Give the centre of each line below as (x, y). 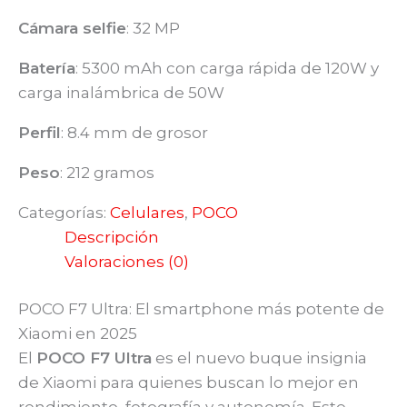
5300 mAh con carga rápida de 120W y (230, 68)
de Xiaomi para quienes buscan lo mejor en (189, 383)
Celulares (147, 212)
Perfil (40, 132)
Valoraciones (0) (127, 261)
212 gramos (110, 172)
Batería (47, 68)
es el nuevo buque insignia (259, 358)
